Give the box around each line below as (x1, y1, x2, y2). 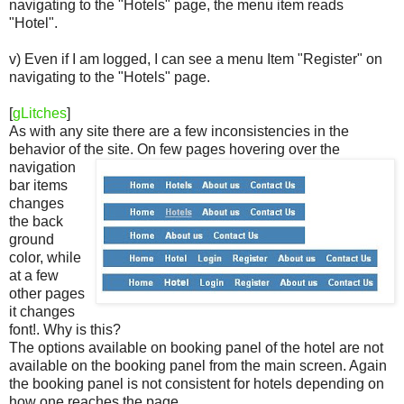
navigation (9, 159, 76, 175)
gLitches (13, 105, 67, 121)
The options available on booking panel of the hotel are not (9, 339, 383, 355)
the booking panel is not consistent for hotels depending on (9, 375, 384, 391)
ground (9, 231, 54, 247)
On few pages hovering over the (137, 141, 340, 157)
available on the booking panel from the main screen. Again (9, 357, 387, 373)
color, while (9, 249, 81, 265)
